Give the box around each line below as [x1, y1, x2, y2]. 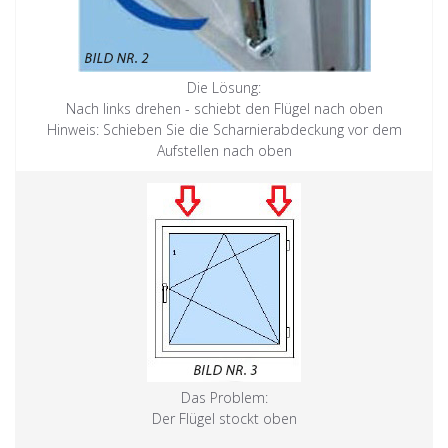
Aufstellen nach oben [156, 140, 292, 160]
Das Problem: [180, 387, 268, 407]
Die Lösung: [187, 77, 261, 97]
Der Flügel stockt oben [151, 408, 297, 428]
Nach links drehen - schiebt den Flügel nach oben [65, 98, 383, 118]
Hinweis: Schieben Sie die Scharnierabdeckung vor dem [46, 119, 402, 139]
